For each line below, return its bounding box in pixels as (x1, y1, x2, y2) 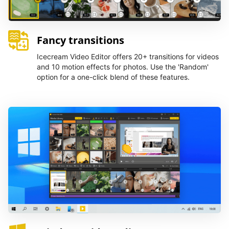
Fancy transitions (37, 33, 124, 47)
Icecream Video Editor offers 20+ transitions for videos (37, 52, 219, 61)
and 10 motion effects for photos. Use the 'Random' (37, 62, 209, 71)
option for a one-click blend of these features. (37, 73, 190, 81)
